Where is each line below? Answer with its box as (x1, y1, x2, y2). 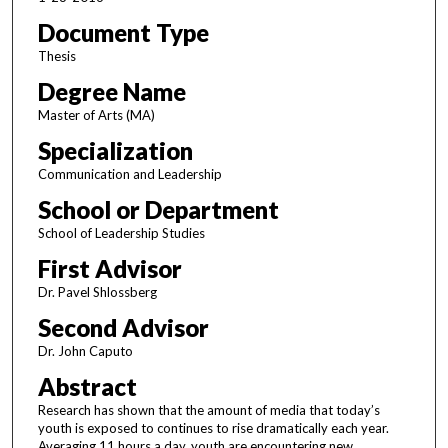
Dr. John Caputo (37, 343, 133, 360)
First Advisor (37, 254, 182, 284)
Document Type (37, 18, 209, 48)
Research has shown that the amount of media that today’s (37, 402, 380, 419)
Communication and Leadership (37, 166, 222, 183)
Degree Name (37, 77, 186, 107)
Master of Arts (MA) (37, 107, 155, 124)
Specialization (37, 136, 193, 166)
